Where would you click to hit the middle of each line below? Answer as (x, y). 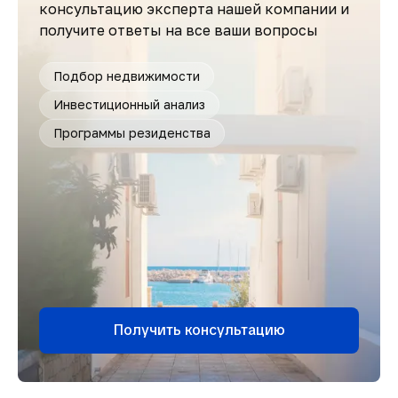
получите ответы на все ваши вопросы (179, 30)
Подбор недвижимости (127, 76)
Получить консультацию (199, 330)
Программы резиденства (132, 133)
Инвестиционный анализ (129, 104)
